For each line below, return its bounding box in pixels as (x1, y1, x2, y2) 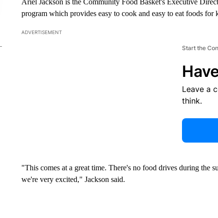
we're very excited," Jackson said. (21, 175, 125, 183)
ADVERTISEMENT (21, 29, 62, 35)
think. (182, 95, 202, 106)
